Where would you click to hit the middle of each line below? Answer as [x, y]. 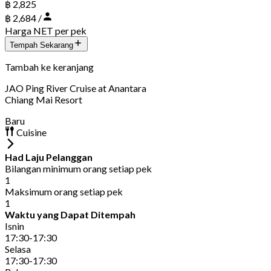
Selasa [18, 249]
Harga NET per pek [46, 30]
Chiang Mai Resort [44, 99]
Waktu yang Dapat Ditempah [70, 214]
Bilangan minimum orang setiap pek [78, 168]
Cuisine [31, 132]
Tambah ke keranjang [49, 67]
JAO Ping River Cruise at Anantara [76, 88]
